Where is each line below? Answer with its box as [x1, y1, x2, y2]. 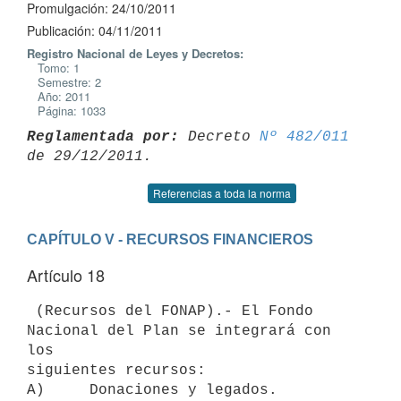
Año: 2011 [27, 88, 90, 105]
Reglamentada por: [27, 128, 179, 145]
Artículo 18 [27, 263, 105, 286]
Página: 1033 [27, 102, 106, 119]
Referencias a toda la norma [153, 185, 291, 200]
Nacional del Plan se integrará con [27, 322, 331, 339]
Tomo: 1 [27, 59, 80, 76]
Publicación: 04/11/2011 [27, 21, 163, 39]
